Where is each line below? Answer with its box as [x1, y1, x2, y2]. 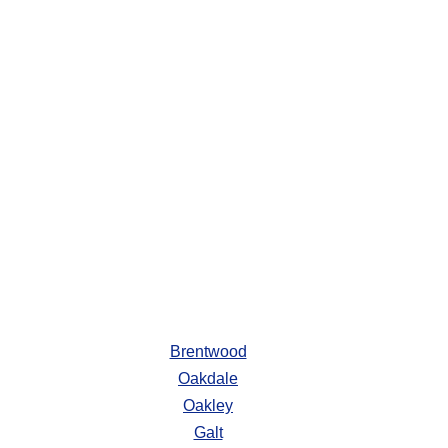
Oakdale [178, 370, 238, 388]
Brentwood [169, 343, 247, 361]
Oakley [183, 397, 233, 415]
